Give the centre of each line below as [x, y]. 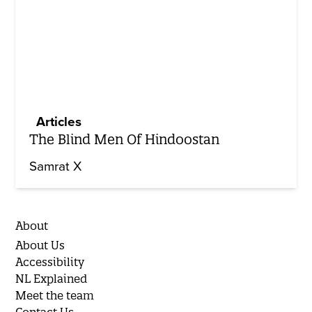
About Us [40, 245]
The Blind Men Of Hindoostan [125, 139]
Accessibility [50, 262]
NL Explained [52, 278]
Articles [59, 122]
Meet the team [55, 295]
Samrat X [56, 166]
